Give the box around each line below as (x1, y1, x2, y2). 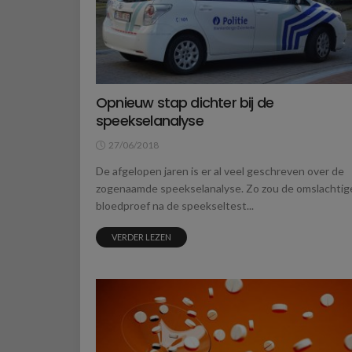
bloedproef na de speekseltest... (96, 198, 254, 212)
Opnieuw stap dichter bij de (96, 92, 274, 112)
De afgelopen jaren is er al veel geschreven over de (96, 163, 344, 178)
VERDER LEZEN (112, 231, 171, 242)
